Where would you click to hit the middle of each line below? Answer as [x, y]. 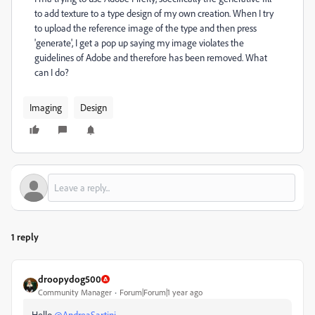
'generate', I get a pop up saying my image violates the [139, 43]
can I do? [52, 72]
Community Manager [75, 292]
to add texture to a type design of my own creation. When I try [154, 13]
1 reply [25, 237]
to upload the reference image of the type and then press [146, 28]
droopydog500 [70, 279]
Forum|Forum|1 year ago [161, 292]
